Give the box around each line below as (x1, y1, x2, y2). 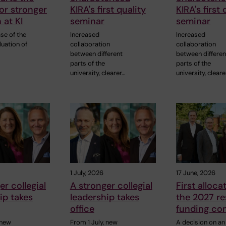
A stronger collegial (70, 180, 152, 192)
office (70, 203, 94, 215)
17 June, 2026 (176, 168, 216, 178)
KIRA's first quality (70, 3, 146, 16)
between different (70, 49, 123, 58)
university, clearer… (70, 68, 125, 77)
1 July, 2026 (70, 168, 103, 178)
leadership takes (70, 191, 139, 204)
